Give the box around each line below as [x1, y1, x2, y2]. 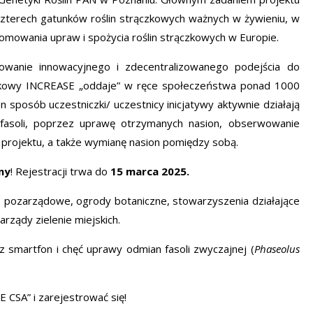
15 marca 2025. [108, 164, 189, 178]
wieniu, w [254, 11, 300, 25]
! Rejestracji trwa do [10, 164, 108, 178]
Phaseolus [254, 242, 300, 256]
